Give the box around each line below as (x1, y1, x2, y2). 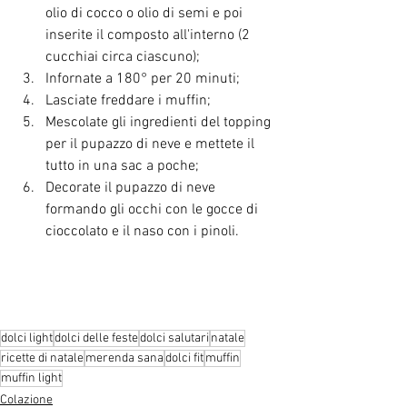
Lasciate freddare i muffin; (45, 92, 211, 110)
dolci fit (165, 351, 203, 366)
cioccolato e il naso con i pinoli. (45, 223, 239, 241)
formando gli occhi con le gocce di (45, 201, 262, 219)
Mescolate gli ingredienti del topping (45, 114, 274, 132)
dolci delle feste (55, 331, 138, 346)
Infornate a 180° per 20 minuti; (45, 70, 240, 88)
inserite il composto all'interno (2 (45, 26, 253, 45)
